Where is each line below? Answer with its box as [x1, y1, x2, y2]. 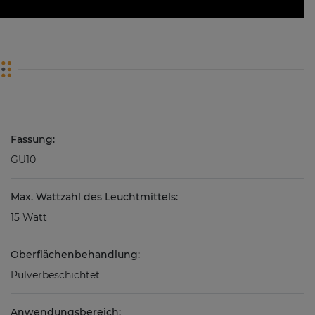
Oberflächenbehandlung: [11, 247, 140, 261]
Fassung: [11, 132, 55, 146]
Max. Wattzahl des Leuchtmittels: [11, 190, 178, 203]
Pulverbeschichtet [11, 268, 100, 281]
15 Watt [11, 210, 47, 224]
